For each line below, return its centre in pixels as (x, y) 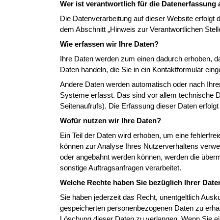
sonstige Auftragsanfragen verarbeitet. (121, 168)
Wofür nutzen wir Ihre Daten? (110, 121)
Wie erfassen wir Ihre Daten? (109, 44)
